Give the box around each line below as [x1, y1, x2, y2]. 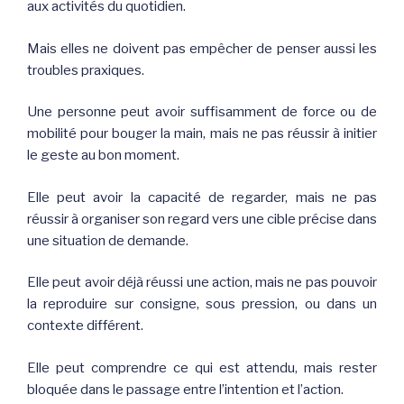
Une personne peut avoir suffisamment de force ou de [27, 104, 377, 121]
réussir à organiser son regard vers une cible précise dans [27, 210, 377, 227]
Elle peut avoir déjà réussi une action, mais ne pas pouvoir [27, 274, 377, 291]
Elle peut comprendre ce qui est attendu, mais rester [27, 359, 377, 376]
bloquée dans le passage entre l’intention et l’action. [27, 381, 344, 398]
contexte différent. [27, 317, 143, 335]
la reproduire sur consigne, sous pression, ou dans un [27, 296, 377, 313]
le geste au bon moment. [27, 147, 179, 164]
